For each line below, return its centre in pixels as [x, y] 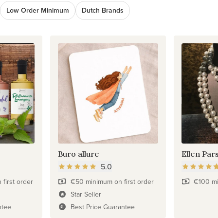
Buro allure [79, 154]
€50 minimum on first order [112, 181]
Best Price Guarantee [102, 207]
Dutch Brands [103, 10]
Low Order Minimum [38, 10]
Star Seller [86, 194]
